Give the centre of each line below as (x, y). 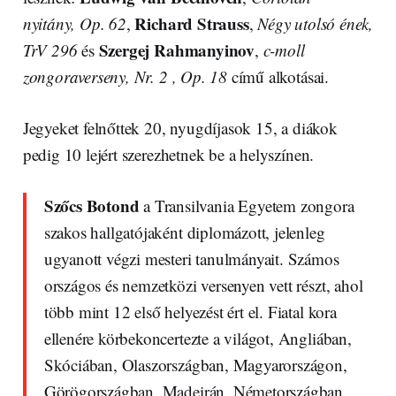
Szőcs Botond (91, 205)
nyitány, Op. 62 (74, 23)
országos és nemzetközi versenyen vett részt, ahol (203, 285)
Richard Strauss (192, 23)
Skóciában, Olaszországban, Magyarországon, (195, 364)
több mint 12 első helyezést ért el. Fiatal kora (190, 311)
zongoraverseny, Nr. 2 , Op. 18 (125, 76)
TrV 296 (50, 49)
